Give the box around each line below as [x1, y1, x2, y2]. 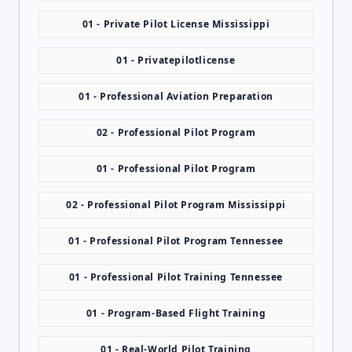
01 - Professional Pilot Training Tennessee [68, 270, 284, 284]
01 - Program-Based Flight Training [86, 306, 266, 320]
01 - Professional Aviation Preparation [79, 90, 273, 103]
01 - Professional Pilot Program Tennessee [68, 234, 284, 247]
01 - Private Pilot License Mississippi [82, 17, 270, 31]
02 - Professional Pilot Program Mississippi [66, 198, 286, 211]
